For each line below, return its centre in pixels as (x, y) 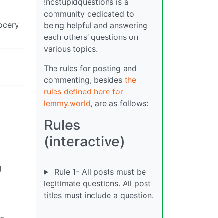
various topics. (71, 49)
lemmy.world (67, 103)
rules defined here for (83, 92)
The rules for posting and (90, 68)
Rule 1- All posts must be (99, 172)
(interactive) (84, 142)
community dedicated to (89, 14)
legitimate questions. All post (97, 184)
